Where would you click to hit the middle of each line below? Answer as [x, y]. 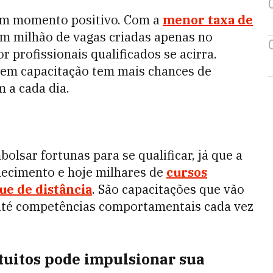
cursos [187, 172]
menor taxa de [208, 20]
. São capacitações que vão [168, 189]
